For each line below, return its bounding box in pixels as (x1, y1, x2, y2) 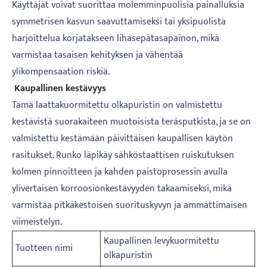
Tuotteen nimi (15, 240, 73, 256)
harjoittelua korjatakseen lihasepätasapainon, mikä (12, 30, 219, 46)
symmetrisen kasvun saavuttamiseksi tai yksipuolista (12, 13, 226, 30)
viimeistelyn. (12, 213, 62, 230)
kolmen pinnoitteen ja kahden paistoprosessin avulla (12, 163, 228, 180)
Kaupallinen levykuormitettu (104, 232, 219, 249)
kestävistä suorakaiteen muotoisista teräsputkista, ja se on (12, 113, 251, 130)
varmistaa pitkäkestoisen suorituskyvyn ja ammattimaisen (12, 197, 247, 213)
